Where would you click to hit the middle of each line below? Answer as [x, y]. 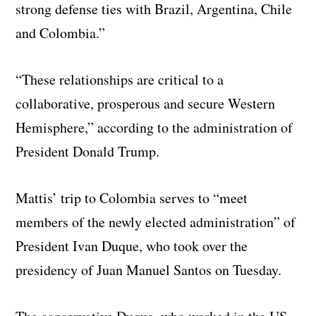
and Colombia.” [61, 33]
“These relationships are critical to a [120, 80]
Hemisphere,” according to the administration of [154, 128]
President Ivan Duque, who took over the [132, 246]
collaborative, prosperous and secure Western [146, 104]
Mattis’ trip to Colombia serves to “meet [132, 198]
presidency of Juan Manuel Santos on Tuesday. [149, 270]
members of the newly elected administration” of [156, 222]
